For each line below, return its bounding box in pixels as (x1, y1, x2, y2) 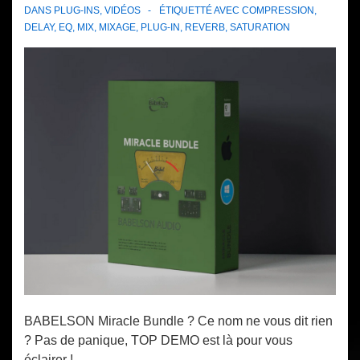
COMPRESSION (242, 5, 314, 17)
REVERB (185, 22, 225, 34)
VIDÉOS (104, 5, 141, 17)
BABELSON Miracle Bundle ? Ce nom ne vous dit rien (24, 313, 333, 328)
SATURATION (230, 22, 290, 34)
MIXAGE (99, 22, 136, 34)
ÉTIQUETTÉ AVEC (159, 5, 242, 17)
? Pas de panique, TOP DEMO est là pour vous (24, 333, 292, 347)
